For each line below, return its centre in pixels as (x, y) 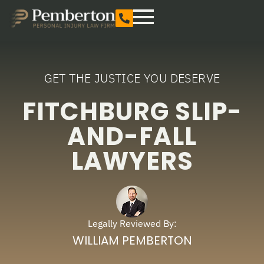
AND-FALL (132, 136)
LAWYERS (132, 161)
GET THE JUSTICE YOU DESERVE (132, 78)
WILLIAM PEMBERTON (132, 240)
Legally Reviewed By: (132, 223)
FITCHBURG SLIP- (132, 112)
